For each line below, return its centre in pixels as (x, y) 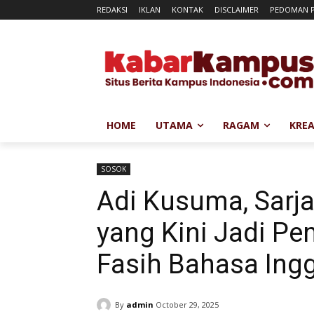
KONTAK (187, 9)
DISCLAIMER (237, 9)
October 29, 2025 (187, 305)
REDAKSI (112, 9)
